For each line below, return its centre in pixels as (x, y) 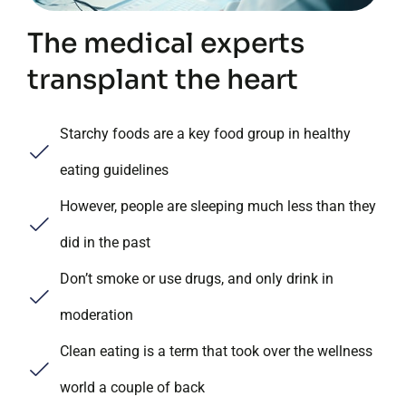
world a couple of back (132, 387)
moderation (97, 314)
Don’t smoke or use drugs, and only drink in (197, 278)
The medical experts (166, 43)
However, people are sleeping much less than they (218, 206)
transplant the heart (163, 79)
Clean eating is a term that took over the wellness (216, 351)
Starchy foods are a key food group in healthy (205, 133)
